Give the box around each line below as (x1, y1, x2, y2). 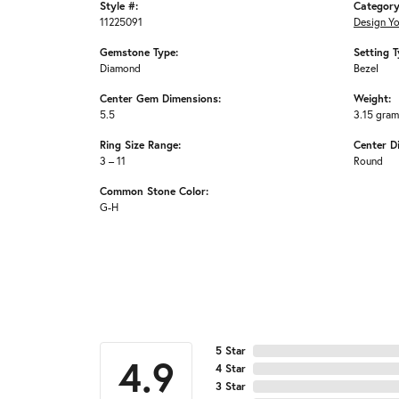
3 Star (216, 379, 246, 394)
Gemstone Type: (100, 45, 178, 60)
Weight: (354, 91, 391, 106)
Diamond (100, 61, 141, 76)
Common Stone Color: (100, 183, 208, 199)
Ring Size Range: (100, 137, 181, 152)
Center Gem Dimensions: (100, 91, 221, 106)
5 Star (216, 344, 246, 358)
